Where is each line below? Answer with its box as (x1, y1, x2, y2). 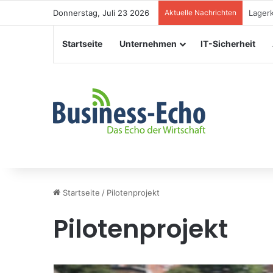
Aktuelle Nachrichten (165, 8, 236, 17)
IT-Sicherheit (200, 38, 255, 49)
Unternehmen (119, 38, 177, 49)
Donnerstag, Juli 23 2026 (53, 8, 149, 18)
